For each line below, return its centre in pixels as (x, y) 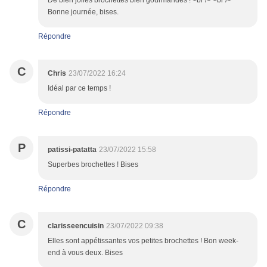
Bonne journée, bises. (83, 12)
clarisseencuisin (76, 226)
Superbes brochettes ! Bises (93, 165)
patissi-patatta (72, 150)
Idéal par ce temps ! (79, 89)
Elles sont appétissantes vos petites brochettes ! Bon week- (143, 241)
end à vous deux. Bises (85, 253)
